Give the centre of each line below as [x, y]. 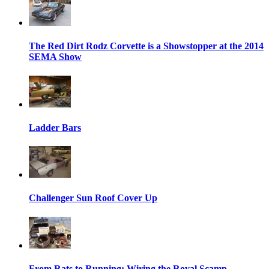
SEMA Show [55, 57]
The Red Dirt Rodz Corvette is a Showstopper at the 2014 [146, 46]
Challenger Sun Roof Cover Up [93, 198]
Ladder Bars [55, 127]
